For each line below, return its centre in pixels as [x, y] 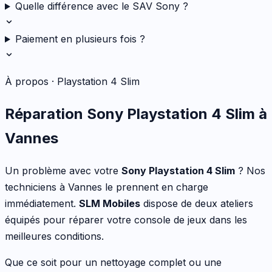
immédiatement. [42, 203]
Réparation [46, 114]
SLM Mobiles [110, 203]
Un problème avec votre [63, 170]
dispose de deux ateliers [197, 203]
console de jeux [170, 219]
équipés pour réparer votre [70, 219]
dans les [227, 219]
